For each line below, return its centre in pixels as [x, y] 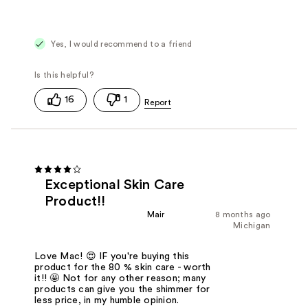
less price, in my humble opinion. [107, 300]
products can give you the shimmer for [122, 289]
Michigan [252, 225]
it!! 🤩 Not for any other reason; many [120, 278]
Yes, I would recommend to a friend [121, 44]
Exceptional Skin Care [115, 185]
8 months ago [243, 214]
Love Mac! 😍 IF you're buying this [112, 256]
